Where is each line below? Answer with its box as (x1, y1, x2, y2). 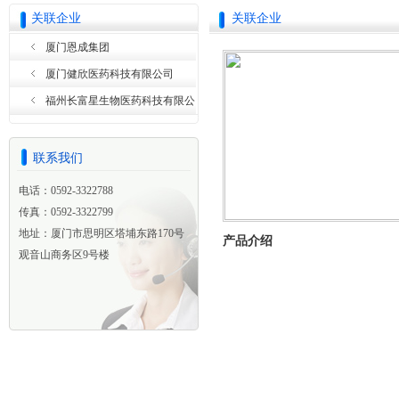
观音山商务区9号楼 (18, 248, 110, 261)
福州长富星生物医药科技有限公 (45, 94, 195, 107)
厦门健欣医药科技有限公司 (45, 68, 174, 80)
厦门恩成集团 (45, 41, 110, 53)
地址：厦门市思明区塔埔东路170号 (18, 227, 184, 240)
